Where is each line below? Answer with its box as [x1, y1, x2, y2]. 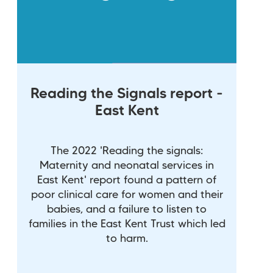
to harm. [105, 233, 148, 244]
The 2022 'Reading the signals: [51, 146, 203, 156]
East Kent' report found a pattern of [37, 175, 216, 185]
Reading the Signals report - [30, 87, 223, 101]
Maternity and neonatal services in [40, 160, 214, 171]
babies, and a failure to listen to [47, 204, 207, 214]
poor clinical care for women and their [30, 190, 223, 200]
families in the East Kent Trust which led [28, 219, 225, 229]
